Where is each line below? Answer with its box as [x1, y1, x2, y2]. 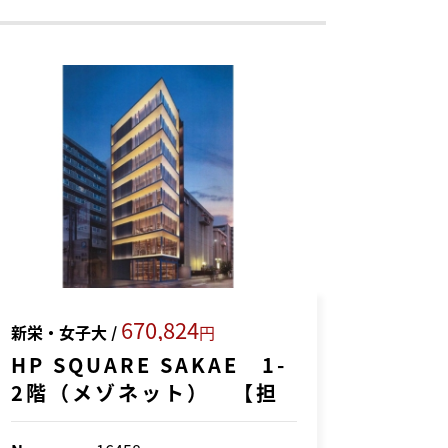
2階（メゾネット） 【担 [10, 378, 279, 408]
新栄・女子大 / [10, 320, 121, 345]
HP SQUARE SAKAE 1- [10, 350, 287, 380]
